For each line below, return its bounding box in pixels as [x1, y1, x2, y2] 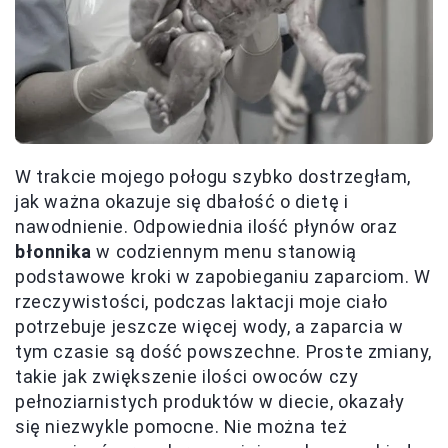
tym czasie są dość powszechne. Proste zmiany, [15, 340, 433, 362]
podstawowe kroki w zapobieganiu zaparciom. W [15, 265, 431, 287]
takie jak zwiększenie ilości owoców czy [15, 365, 359, 387]
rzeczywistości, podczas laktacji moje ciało [15, 290, 388, 312]
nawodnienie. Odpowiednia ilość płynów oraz [15, 215, 398, 237]
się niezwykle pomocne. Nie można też [15, 415, 348, 437]
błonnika [15, 240, 92, 262]
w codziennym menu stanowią [91, 240, 358, 262]
